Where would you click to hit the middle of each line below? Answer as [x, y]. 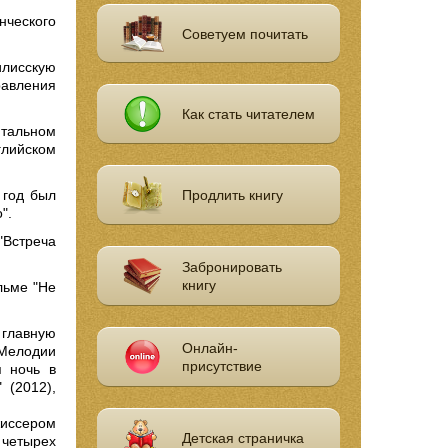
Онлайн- [210, 348]
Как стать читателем [249, 114]
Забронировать [232, 267]
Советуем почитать [245, 33]
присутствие [222, 366]
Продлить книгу [233, 195]
